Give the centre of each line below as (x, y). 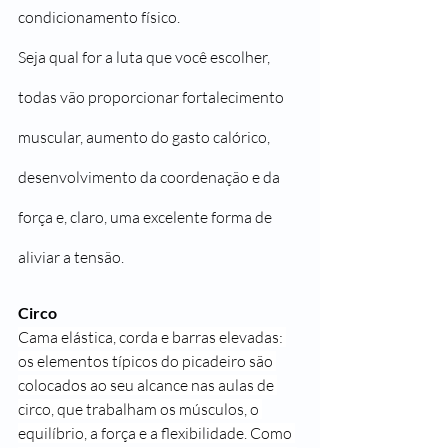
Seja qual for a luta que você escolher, (145, 57)
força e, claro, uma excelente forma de (146, 217)
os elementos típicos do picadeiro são (147, 361)
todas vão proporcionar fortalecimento (152, 97)
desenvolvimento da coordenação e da (150, 177)
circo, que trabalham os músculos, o (140, 409)
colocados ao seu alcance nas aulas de (147, 385)
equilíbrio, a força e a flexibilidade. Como (156, 433)
